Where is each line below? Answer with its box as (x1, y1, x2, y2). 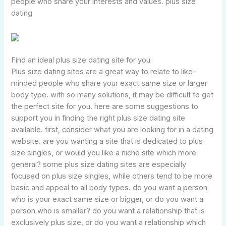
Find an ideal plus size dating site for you (11, 55, 151, 65)
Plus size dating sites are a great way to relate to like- (11, 67, 197, 76)
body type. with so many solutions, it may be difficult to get (11, 90, 214, 99)
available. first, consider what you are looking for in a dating (11, 125, 214, 134)
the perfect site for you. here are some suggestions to (11, 101, 199, 111)
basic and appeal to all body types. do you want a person (11, 183, 208, 192)
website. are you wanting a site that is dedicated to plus (11, 136, 203, 146)
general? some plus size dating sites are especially (11, 159, 187, 169)
